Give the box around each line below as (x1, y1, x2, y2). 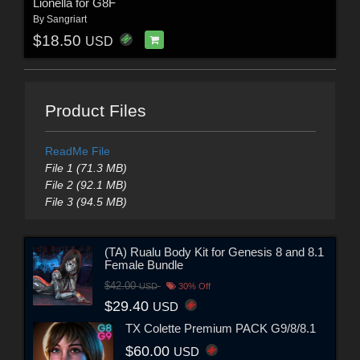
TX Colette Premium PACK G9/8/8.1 (125, 321, 316, 335)
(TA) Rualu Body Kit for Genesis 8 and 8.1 (104, 244, 324, 259)
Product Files (44, 101, 146, 121)
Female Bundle (104, 257, 183, 272)
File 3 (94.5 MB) (44, 195, 127, 209)
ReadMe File (44, 145, 110, 158)
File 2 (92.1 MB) (44, 178, 127, 192)
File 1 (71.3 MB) (44, 162, 127, 175)
